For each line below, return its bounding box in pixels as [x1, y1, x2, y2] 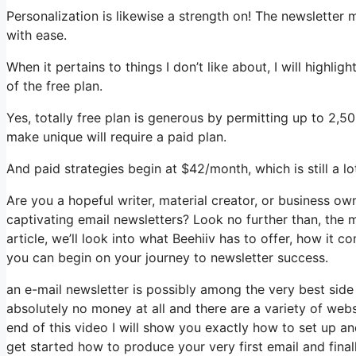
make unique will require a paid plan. [6, 129, 226, 145]
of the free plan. [6, 78, 103, 94]
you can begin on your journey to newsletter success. [6, 250, 328, 265]
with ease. [6, 27, 67, 43]
